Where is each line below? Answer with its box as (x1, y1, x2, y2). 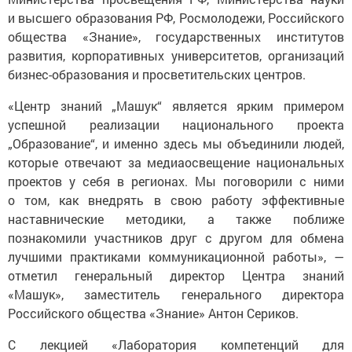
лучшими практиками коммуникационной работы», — (8, 247, 344, 265)
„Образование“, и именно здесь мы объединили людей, (8, 134, 344, 152)
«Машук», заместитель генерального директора (8, 285, 344, 302)
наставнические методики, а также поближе (8, 210, 344, 227)
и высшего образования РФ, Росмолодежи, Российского (8, 9, 344, 26)
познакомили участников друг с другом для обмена (8, 229, 344, 246)
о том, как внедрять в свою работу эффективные (8, 191, 344, 208)
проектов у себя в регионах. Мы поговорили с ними (8, 172, 344, 189)
